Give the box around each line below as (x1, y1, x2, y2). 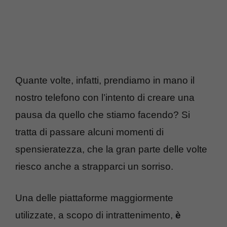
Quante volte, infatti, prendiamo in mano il (15, 74, 195, 86)
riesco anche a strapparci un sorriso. (15, 161, 173, 172)
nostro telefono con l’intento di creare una (15, 92, 195, 103)
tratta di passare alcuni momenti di (15, 126, 164, 137)
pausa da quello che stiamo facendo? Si (15, 109, 190, 120)
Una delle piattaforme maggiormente (15, 193, 173, 204)
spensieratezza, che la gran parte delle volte (15, 143, 207, 155)
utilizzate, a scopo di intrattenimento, (15, 210, 175, 221)
